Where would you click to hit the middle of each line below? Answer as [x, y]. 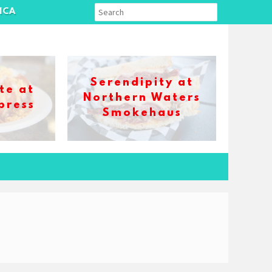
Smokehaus [142, 113]
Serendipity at [142, 83]
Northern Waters [142, 98]
